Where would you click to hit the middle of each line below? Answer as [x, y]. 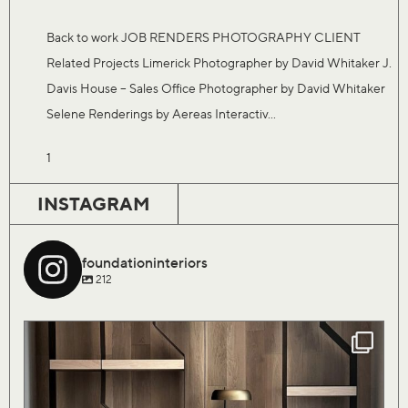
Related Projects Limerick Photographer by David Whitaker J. [219, 62]
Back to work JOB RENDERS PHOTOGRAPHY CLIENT [204, 36]
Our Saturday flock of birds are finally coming [200, 353]
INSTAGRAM [94, 203]
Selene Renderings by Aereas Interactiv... [161, 113]
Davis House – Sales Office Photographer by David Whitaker [216, 87]
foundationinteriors [145, 262]
